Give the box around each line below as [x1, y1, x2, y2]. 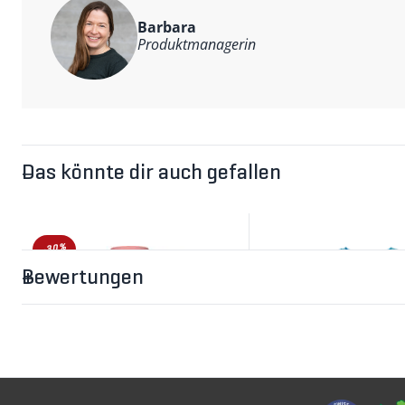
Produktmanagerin [137, 34, 256, 55]
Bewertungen [22, 268, 144, 290]
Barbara [137, 17, 196, 38]
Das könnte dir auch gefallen [22, 163, 281, 185]
